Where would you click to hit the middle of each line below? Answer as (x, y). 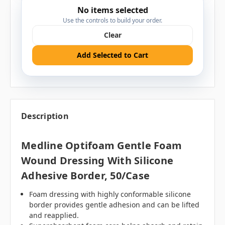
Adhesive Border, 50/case (85, 176)
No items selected (113, 10)
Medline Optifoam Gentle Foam (101, 146)
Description (45, 116)
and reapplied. (54, 215)
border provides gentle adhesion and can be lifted (115, 205)
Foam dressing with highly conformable (96, 194)
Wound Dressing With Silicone (97, 161)
